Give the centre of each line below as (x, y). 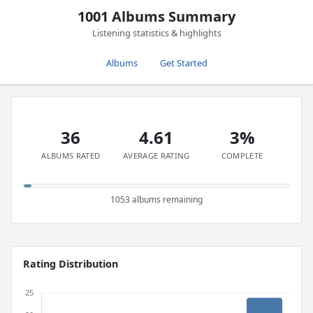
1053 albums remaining (156, 199)
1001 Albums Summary (156, 16)
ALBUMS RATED (71, 155)
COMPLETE (242, 155)
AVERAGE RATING (156, 155)
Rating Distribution (71, 264)
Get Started (183, 63)
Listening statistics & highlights (156, 33)
